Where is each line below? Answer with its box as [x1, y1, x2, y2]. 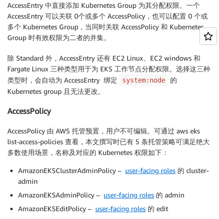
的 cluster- [175, 166, 209, 175]
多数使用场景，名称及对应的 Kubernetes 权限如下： [7, 148, 169, 156]
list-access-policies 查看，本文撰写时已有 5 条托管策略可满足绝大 [7, 137, 210, 146]
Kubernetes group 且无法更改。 [7, 87, 105, 95]
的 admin [154, 190, 184, 199]
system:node [122, 76, 165, 84]
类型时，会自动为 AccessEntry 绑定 [7, 75, 119, 84]
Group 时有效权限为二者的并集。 [7, 33, 110, 42]
